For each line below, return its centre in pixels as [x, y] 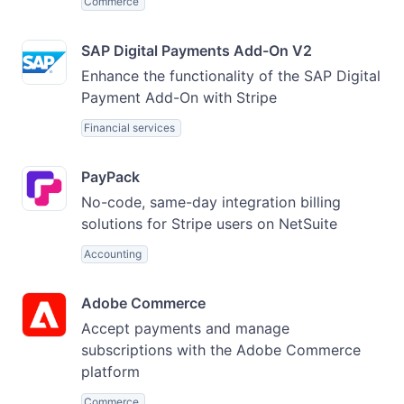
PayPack [110, 177]
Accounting [113, 254]
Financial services [129, 128]
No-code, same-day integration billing [211, 202]
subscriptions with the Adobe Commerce [221, 350]
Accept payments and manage [185, 328]
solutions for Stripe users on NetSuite [209, 224]
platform [110, 372]
